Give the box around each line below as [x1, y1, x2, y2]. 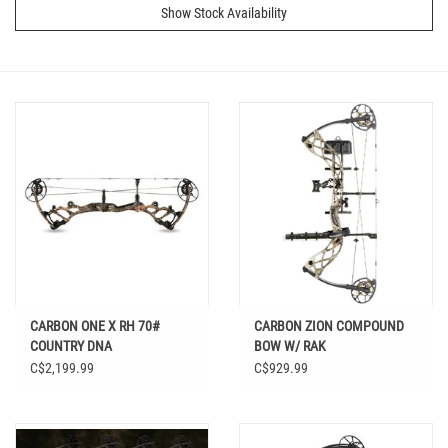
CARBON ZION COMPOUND [254, 318, 404, 335]
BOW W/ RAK [254, 338, 326, 355]
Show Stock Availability [161, 4, 287, 21]
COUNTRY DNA [30, 338, 112, 355]
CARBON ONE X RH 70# [30, 318, 160, 335]
